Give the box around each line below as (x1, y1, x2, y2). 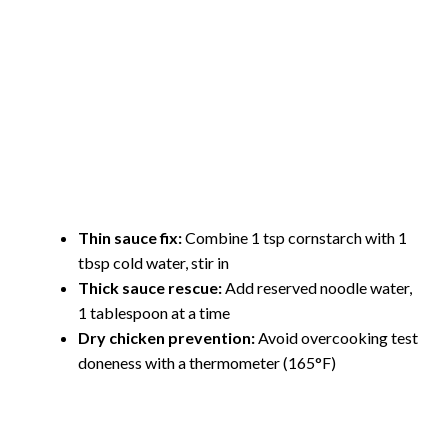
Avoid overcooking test (255, 328, 418, 348)
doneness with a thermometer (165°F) (78, 353, 336, 373)
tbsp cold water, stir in (78, 253, 229, 273)
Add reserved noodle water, (222, 278, 412, 298)
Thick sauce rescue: (78, 278, 222, 298)
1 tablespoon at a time (78, 303, 230, 323)
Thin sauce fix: (78, 228, 182, 248)
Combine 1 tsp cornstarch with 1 (182, 228, 407, 248)
